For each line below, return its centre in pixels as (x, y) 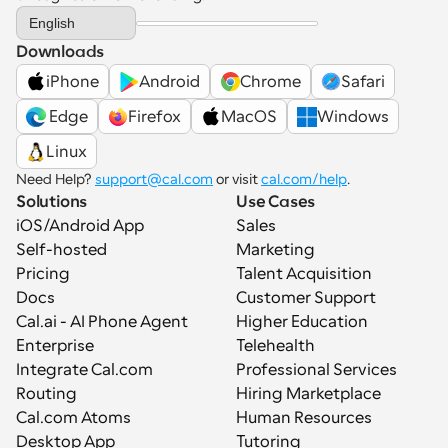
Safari (363, 81)
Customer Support (306, 298)
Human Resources (304, 418)
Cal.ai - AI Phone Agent (102, 322)
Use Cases (276, 202)
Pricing (43, 274)
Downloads (60, 52)
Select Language (61, 12)
